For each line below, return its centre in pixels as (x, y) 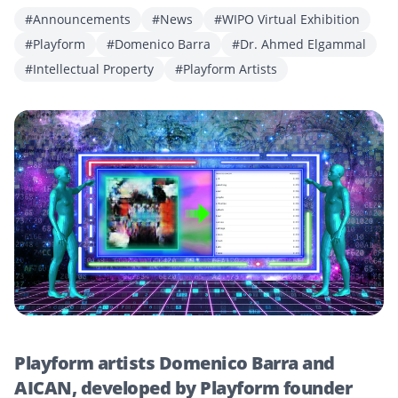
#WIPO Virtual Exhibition (287, 19)
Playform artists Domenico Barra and (175, 362)
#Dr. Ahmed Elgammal (299, 44)
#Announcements (78, 19)
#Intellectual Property (89, 69)
